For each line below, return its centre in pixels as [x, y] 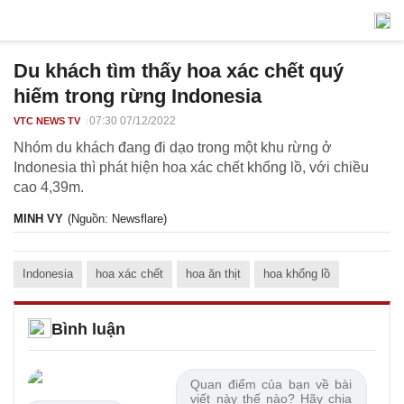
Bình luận [88, 329]
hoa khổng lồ [297, 274]
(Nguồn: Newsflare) [117, 219]
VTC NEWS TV [47, 121]
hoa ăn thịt [213, 274]
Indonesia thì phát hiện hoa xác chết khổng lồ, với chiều [191, 167]
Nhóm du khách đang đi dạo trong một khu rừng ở [173, 147]
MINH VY [38, 219]
